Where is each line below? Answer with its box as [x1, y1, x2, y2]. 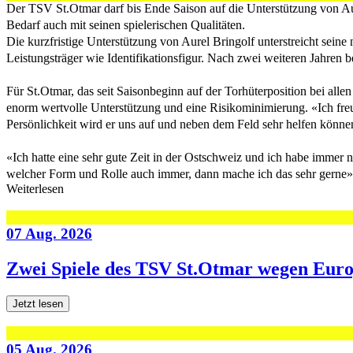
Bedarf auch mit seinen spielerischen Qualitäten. [6, 18, 245, 32]
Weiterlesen [6, 182, 64, 196]
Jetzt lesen [13, 297, 63, 310]
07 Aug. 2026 [6, 225, 92, 243]
